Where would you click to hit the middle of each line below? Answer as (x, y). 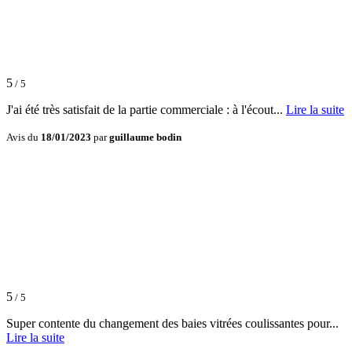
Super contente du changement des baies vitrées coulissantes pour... (172, 324)
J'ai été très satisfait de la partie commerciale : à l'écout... (146, 110)
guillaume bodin (145, 137)
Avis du (24, 137)
